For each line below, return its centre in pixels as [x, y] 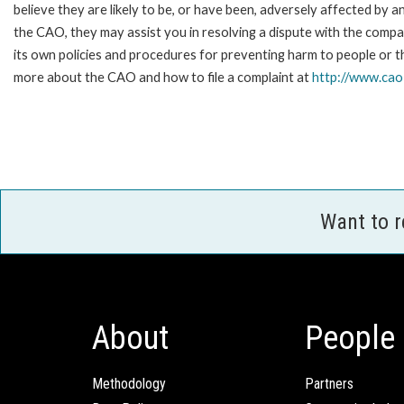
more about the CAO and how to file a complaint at [163, 77]
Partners [329, 383]
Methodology [129, 383]
